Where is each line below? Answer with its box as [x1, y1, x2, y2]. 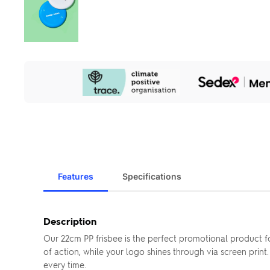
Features [58, 171, 93, 181]
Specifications [122, 171, 181, 181]
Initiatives [24, 81, 64, 93]
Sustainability [24, 70, 80, 83]
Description [43, 215, 96, 227]
